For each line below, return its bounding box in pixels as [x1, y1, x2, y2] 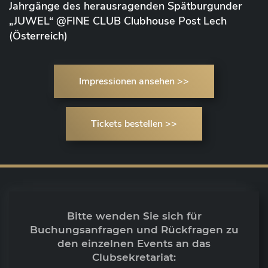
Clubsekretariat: [92, 251, 176, 264]
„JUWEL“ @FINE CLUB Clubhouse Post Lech [9, 14, 227, 29]
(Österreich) [9, 29, 68, 44]
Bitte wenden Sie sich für [66, 210, 202, 223]
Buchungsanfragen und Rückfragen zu [29, 224, 239, 236]
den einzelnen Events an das [57, 237, 211, 250]
